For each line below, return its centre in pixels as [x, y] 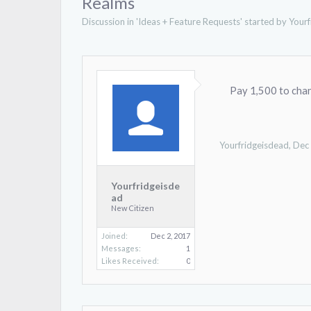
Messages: [121, 248]
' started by [264, 22]
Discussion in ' [110, 22]
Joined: [115, 236]
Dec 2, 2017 [170, 236]
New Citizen [133, 208]
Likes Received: [130, 261]
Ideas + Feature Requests [189, 22]
